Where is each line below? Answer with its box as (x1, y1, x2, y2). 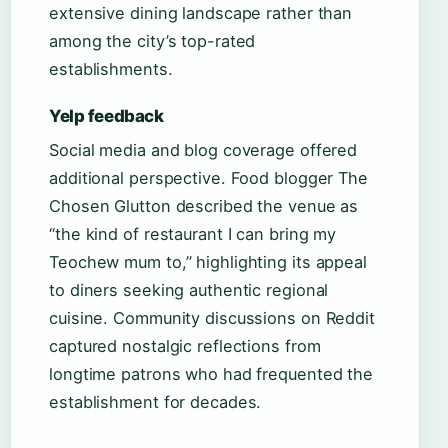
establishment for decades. (49, 392, 262, 413)
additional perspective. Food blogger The (49, 168, 368, 189)
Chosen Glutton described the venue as (49, 196, 359, 217)
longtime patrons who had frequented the (49, 364, 374, 385)
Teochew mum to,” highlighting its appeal (49, 252, 367, 273)
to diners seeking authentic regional (49, 280, 329, 301)
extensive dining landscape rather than (49, 3, 353, 24)
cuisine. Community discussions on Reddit (49, 308, 375, 329)
